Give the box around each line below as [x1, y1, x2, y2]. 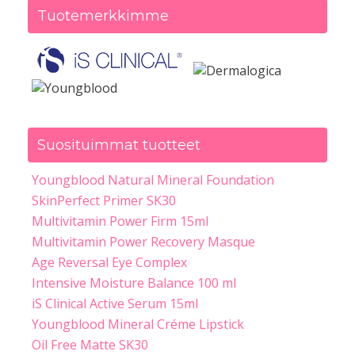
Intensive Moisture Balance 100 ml [32, 274, 236, 292]
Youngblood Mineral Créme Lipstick [32, 315, 244, 334]
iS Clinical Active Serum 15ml [32, 295, 198, 313]
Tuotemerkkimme [37, 7, 169, 25]
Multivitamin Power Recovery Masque [32, 233, 255, 251]
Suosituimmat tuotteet [37, 136, 200, 155]
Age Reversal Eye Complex [32, 254, 187, 272]
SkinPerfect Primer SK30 [32, 192, 176, 210]
